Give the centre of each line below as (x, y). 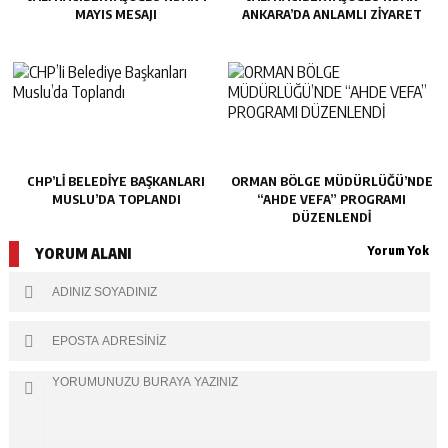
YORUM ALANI (82, 254)
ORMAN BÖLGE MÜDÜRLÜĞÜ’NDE (331, 180)
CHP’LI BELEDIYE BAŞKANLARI (116, 180)
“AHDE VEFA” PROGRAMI (331, 198)
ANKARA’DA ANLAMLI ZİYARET (331, 14)
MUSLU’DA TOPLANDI (116, 198)
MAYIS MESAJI (116, 14)
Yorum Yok (399, 251)
